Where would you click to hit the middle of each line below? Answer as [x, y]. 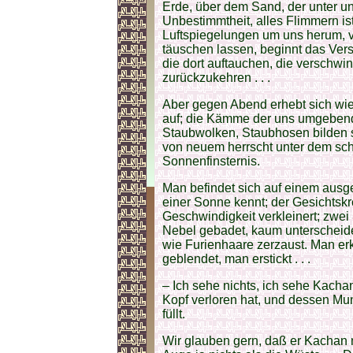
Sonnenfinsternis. [211, 162]
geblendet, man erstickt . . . [236, 259]
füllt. [174, 314]
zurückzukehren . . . [216, 78]
